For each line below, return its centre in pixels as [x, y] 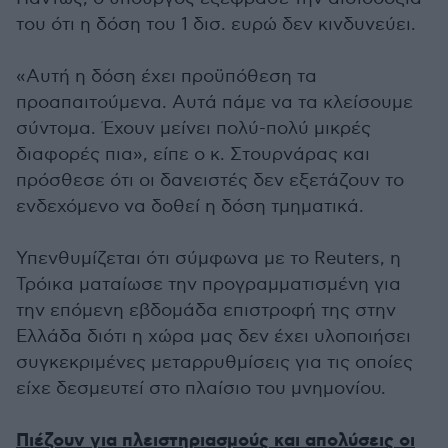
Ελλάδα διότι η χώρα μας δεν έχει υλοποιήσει [213, 336]
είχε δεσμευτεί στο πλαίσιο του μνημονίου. [201, 388]
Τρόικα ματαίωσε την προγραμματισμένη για [208, 284]
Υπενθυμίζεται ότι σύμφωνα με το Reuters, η [208, 258]
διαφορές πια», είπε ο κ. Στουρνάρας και [193, 154]
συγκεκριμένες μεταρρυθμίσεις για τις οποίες [214, 362]
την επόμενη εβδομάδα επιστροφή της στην [206, 310]
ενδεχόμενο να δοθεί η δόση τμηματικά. [190, 206]
